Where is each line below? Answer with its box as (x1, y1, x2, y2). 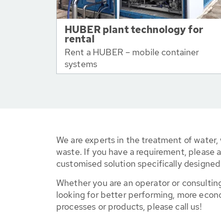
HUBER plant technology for (65, 23, 203, 36)
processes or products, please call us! (56, 201, 202, 212)
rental (65, 33, 95, 45)
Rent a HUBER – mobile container (65, 46, 199, 58)
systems (65, 58, 98, 70)
